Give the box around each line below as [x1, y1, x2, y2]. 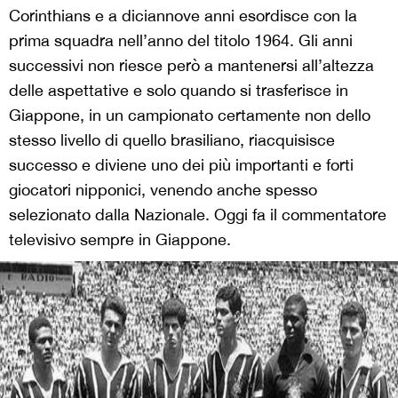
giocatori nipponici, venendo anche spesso [9, 180, 317, 199]
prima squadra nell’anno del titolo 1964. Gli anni [9, 31, 353, 50]
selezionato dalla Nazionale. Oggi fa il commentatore [9, 205, 386, 224]
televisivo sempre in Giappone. [9, 230, 231, 249]
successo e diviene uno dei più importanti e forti [9, 155, 354, 174]
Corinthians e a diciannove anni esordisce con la [9, 6, 357, 25]
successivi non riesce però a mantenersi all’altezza [9, 56, 374, 75]
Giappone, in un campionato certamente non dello [9, 106, 370, 124]
